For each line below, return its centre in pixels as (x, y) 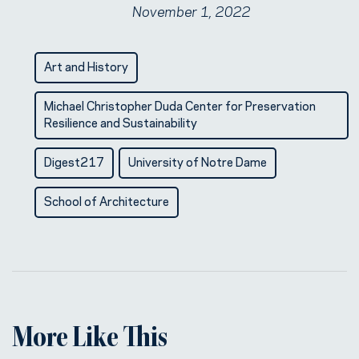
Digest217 (74, 161)
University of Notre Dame (198, 161)
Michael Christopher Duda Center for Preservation (180, 105)
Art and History (86, 66)
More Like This (90, 340)
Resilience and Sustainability (121, 122)
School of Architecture (107, 200)
